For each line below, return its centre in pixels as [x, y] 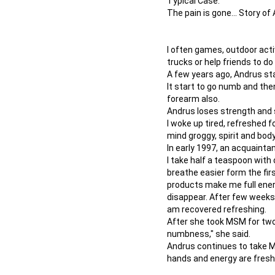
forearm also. [193, 99]
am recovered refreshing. [217, 210]
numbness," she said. [209, 234]
